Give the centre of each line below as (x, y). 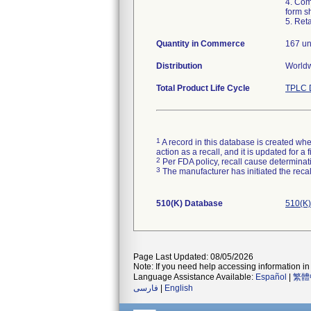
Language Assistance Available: (194, 277)
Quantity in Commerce (201, 44)
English (179, 288)
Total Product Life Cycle (203, 88)
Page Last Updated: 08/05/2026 (193, 257)
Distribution (179, 66)
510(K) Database (190, 203)
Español (271, 277)
